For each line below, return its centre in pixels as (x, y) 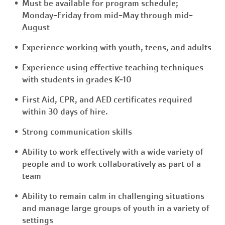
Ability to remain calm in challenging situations (113, 196)
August (36, 27)
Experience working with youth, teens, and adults (117, 47)
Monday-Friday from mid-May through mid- (107, 15)
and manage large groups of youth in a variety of (116, 208)
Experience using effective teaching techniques (113, 68)
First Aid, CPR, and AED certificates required (107, 100)
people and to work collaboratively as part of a (111, 164)
